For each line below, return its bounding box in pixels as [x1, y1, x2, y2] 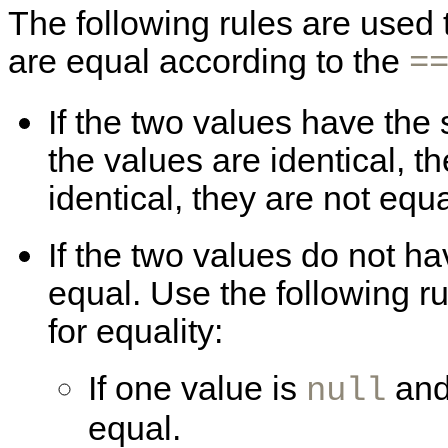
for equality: [48, 313, 223, 351]
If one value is [88, 370, 306, 408]
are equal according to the [8, 43, 409, 81]
